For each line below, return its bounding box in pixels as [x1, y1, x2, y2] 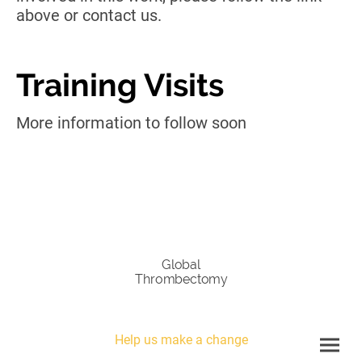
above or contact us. [16, 6, 170, 26]
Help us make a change [114, 332, 248, 348]
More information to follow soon [16, 113, 246, 133]
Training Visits [16, 66, 224, 104]
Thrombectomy [134, 271, 228, 288]
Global [161, 256, 201, 272]
